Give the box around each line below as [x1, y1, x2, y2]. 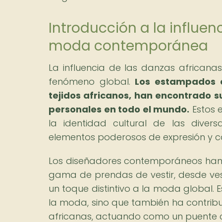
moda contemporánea [49, 36, 208, 55]
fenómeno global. [49, 75, 135, 88]
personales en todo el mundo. [49, 103, 190, 115]
